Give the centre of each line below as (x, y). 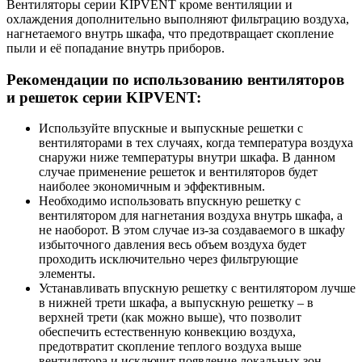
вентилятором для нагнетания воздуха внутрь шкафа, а (191, 216)
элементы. (67, 274)
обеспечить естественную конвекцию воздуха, (167, 332)
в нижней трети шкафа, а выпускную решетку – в (176, 303)
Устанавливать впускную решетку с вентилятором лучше (197, 288)
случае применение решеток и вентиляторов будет (178, 172)
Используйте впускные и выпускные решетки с (171, 128)
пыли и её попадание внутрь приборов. (116, 48)
